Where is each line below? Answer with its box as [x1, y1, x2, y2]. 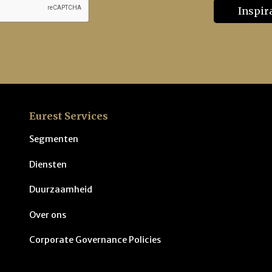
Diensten [29, 158, 67, 170]
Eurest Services [29, 109, 109, 122]
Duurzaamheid [29, 184, 93, 195]
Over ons [29, 209, 67, 220]
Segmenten [29, 134, 79, 145]
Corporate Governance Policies [29, 234, 161, 246]
